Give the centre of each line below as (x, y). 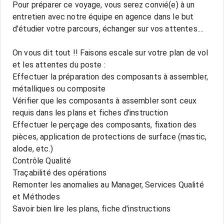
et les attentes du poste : (59, 65)
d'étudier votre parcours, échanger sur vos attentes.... (108, 29)
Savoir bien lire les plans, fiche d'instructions (92, 209)
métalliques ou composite (59, 89)
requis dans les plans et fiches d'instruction (90, 113)
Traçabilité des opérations (59, 173)
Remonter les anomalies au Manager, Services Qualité (108, 185)
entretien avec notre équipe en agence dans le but (103, 17)
